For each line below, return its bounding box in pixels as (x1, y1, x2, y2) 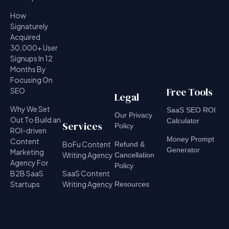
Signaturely (10, 21, 49, 31)
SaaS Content (62, 168, 110, 178)
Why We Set (10, 104, 50, 113)
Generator (167, 145, 200, 154)
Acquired (10, 32, 40, 41)
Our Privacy (114, 110, 152, 119)
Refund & (114, 140, 145, 148)
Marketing (10, 147, 44, 156)
